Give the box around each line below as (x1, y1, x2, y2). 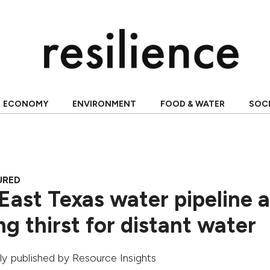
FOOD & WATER (160, 99, 225, 109)
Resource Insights (72, 251, 156, 265)
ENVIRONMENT (72, 99, 136, 109)
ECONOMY (2, 99, 48, 109)
